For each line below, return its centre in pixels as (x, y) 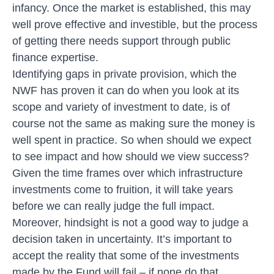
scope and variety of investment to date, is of (121, 107)
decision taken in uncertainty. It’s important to (122, 239)
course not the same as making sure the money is (134, 123)
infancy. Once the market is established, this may (131, 8)
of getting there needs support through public (121, 41)
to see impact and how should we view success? (132, 156)
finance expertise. (55, 57)
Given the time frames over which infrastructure (128, 173)
